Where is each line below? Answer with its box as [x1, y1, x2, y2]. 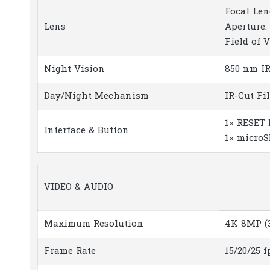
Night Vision [44, 63, 105, 77]
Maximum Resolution [44, 218, 143, 231]
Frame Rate [44, 245, 96, 258]
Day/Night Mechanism [44, 90, 149, 104]
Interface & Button [44, 124, 129, 138]
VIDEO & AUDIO [44, 181, 113, 194]
